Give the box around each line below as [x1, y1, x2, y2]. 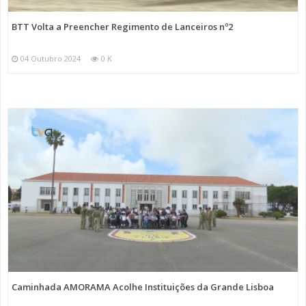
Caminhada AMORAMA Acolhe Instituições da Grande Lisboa [12, 280, 274, 293]
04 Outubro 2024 [20, 53, 81, 64]
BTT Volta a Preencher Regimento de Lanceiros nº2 [12, 20, 233, 33]
